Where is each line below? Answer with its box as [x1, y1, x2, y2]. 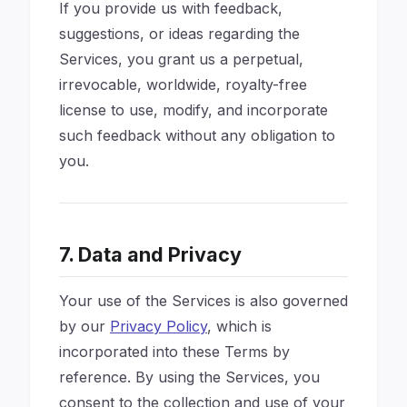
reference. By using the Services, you [59, 368, 320, 386]
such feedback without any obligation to [59, 126, 335, 144]
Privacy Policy [110, 317, 207, 335]
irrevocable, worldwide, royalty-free [59, 75, 307, 94]
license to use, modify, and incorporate [59, 101, 328, 119]
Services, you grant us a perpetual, [59, 50, 303, 68]
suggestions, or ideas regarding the [59, 25, 300, 43]
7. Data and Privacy [59, 243, 242, 266]
